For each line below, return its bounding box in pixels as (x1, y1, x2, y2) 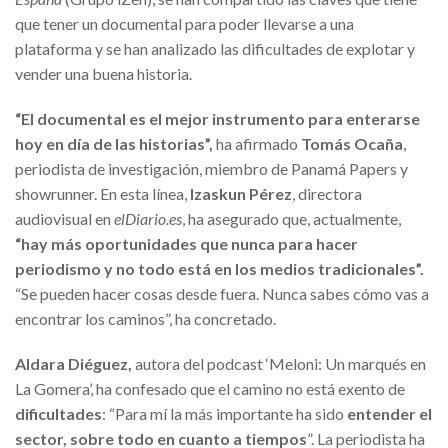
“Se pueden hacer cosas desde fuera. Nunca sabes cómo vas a (15, 284, 429, 304)
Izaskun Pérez (190, 184, 292, 204)
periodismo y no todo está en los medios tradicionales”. (15, 259, 424, 279)
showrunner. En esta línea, (15, 184, 190, 204)
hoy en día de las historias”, (15, 134, 213, 154)
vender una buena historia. (15, 64, 192, 84)
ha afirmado (213, 134, 301, 154)
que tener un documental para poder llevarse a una (15, 14, 354, 34)
